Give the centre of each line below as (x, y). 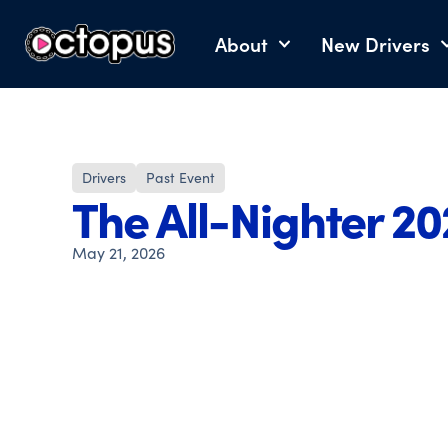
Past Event (180, 177)
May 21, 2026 (118, 252)
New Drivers (376, 44)
